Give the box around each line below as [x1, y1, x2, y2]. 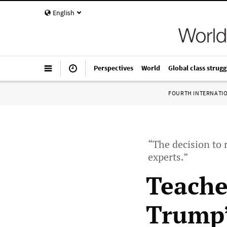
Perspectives [94, 63, 133, 72]
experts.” [148, 150, 188, 164]
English [53, 8, 74, 17]
